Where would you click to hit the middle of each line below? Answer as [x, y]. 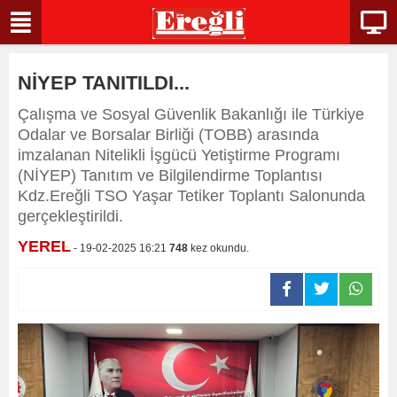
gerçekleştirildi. [73, 216]
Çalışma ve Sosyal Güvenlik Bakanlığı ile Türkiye [191, 114]
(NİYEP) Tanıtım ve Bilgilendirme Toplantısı [170, 175]
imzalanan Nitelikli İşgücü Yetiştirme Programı [179, 155]
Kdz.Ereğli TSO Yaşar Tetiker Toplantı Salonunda [191, 196]
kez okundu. [218, 248]
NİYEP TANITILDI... [104, 83]
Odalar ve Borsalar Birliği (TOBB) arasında [168, 135]
